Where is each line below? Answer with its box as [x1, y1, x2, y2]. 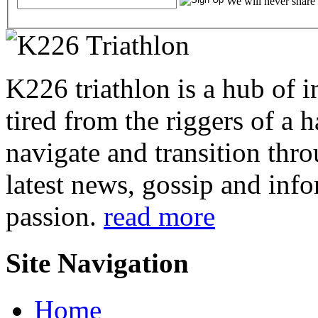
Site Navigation [6, 248, 189, 279]
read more [104, 200, 215, 231]
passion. [6, 200, 104, 231]
